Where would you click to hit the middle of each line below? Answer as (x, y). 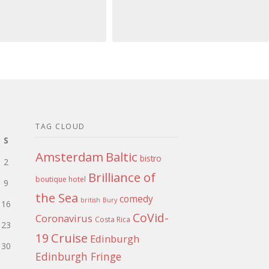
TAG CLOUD (60, 126)
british (91, 200)
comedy (137, 198)
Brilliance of (122, 177)
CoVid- (151, 217)
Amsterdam (70, 156)
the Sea (57, 197)
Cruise (70, 237)
